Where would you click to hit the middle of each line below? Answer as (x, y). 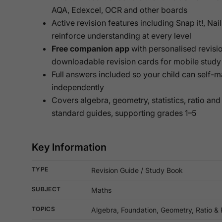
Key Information (69, 147)
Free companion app (90, 49)
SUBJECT (46, 189)
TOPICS (43, 209)
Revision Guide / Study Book (137, 170)
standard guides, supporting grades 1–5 (124, 113)
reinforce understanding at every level (121, 36)
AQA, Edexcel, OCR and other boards (119, 10)
